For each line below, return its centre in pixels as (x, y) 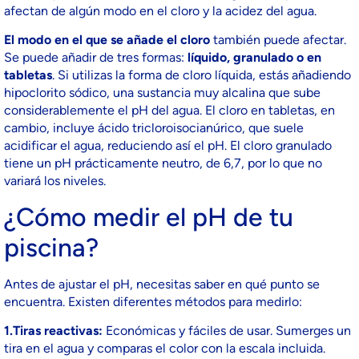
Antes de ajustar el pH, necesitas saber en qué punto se (162, 284)
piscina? (51, 247)
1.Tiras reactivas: (55, 330)
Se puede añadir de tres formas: (96, 58)
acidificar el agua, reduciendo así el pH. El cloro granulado (168, 146)
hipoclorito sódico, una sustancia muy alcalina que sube (162, 93)
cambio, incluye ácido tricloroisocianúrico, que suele (154, 128)
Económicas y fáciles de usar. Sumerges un (228, 330)
